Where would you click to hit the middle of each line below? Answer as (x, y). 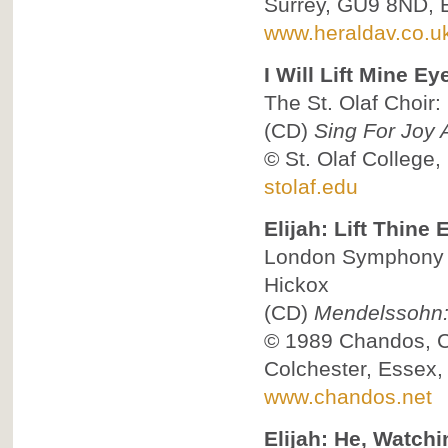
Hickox (296, 284)
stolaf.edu (310, 186)
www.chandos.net (347, 396)
